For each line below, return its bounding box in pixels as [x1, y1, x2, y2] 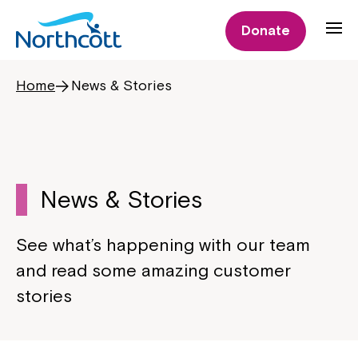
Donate [241, 22, 290, 38]
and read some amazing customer [16, 260, 291, 280]
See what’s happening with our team [16, 234, 310, 255]
